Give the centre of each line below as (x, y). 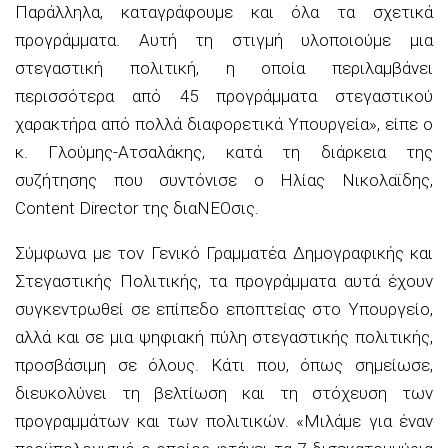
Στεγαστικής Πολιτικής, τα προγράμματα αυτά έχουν (224, 280)
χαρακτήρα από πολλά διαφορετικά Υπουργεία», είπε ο (224, 123)
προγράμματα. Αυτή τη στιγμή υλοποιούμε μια (224, 39)
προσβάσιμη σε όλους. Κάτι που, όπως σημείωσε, (224, 364)
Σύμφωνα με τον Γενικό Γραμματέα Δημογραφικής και (224, 252)
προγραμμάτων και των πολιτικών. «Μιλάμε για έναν (224, 420)
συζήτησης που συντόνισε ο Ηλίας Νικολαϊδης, (224, 179)
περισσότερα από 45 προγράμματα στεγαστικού (224, 95)
